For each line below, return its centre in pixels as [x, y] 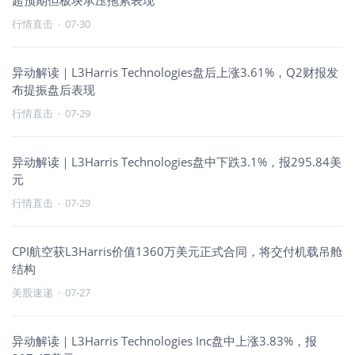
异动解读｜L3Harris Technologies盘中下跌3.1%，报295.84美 [177, 162]
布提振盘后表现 [53, 90]
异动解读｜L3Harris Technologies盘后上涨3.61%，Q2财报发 [175, 72]
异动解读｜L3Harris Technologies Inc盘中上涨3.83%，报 [164, 341]
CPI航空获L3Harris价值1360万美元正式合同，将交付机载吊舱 [177, 251]
